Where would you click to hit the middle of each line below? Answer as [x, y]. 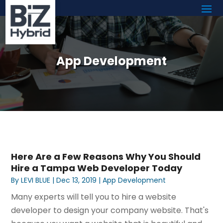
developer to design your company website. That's [110, 210]
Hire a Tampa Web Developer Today [97, 168]
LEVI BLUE [36, 180]
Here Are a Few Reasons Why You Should [106, 156]
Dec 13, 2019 [77, 180]
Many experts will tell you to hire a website [94, 197]
